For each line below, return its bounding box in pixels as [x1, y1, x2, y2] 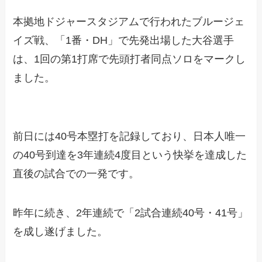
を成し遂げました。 [13, 226, 108, 238]
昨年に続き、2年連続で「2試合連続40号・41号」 [13, 207, 249, 219]
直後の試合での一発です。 [13, 167, 140, 180]
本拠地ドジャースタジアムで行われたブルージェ [13, 15, 245, 27]
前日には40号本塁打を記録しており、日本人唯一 [13, 130, 246, 142]
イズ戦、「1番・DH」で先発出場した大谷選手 [13, 34, 235, 46]
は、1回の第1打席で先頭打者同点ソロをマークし [13, 53, 246, 65]
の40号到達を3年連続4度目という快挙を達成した [13, 149, 247, 161]
